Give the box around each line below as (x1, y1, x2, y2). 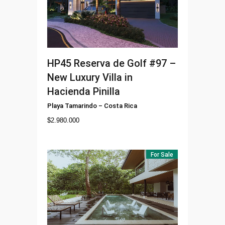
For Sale (151, 151, 173, 159)
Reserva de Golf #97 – (74, 57, 176, 70)
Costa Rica (104, 102, 137, 110)
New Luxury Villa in (47, 71, 133, 84)
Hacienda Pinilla (47, 85, 120, 98)
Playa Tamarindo (47, 102, 97, 110)
